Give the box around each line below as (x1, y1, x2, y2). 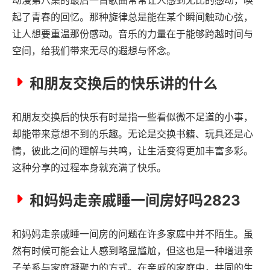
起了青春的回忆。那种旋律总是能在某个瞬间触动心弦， (12, 10, 253, 23)
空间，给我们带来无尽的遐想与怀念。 (12, 44, 176, 57)
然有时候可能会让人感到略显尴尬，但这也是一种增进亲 (12, 244, 253, 257)
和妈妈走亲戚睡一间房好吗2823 (30, 191, 240, 209)
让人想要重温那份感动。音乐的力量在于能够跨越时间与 (12, 27, 253, 40)
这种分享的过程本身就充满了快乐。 (12, 161, 166, 174)
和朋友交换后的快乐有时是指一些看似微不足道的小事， (12, 110, 253, 123)
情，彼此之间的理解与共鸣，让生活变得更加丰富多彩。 (12, 144, 253, 157)
